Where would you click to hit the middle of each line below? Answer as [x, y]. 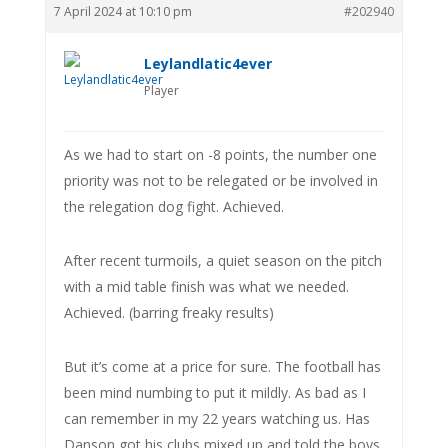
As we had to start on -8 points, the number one [220, 154]
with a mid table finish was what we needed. [206, 286]
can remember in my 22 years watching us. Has [216, 418]
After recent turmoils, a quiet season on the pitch [222, 260]
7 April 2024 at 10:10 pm [122, 11]
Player [161, 90]
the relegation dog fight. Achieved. [173, 206]
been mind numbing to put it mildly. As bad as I [214, 392]
